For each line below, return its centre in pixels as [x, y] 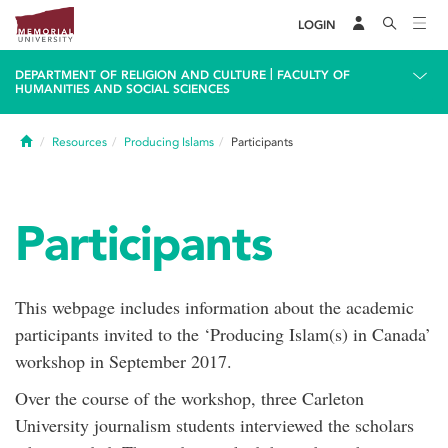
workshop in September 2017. [123, 361]
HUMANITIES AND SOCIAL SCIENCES [122, 89]
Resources [79, 142]
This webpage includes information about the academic [214, 307]
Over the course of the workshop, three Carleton [189, 398]
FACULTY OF [313, 75]
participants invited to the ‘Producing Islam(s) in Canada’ [223, 334]
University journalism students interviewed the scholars [214, 425]
